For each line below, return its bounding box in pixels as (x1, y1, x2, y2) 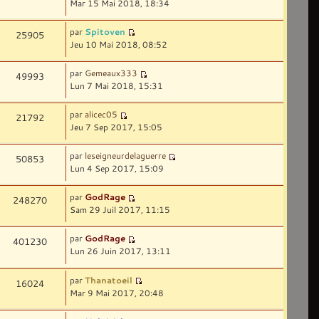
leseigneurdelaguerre (85, 150, 167, 162)
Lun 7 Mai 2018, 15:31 (70, 79, 164, 91)
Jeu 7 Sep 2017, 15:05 (70, 121, 163, 133)
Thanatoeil (85, 273, 133, 286)
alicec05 (85, 108, 118, 120)
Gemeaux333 (85, 66, 138, 78)
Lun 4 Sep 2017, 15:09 (70, 162, 164, 174)
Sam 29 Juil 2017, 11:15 (70, 204, 171, 216)
